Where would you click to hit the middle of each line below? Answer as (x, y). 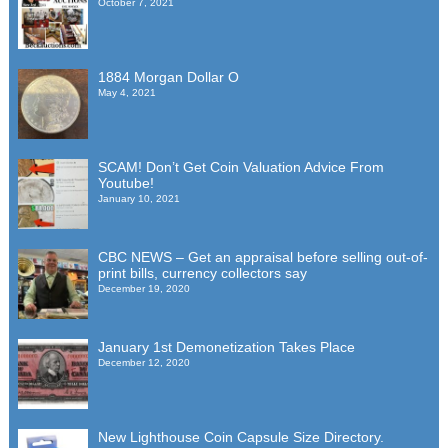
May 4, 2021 (126, 92)
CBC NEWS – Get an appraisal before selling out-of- (262, 256)
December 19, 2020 (143, 288)
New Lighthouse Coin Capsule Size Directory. (240, 436)
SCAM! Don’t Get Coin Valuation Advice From (240, 166)
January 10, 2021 (138, 198)
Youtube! (125, 182)
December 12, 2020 (143, 362)
